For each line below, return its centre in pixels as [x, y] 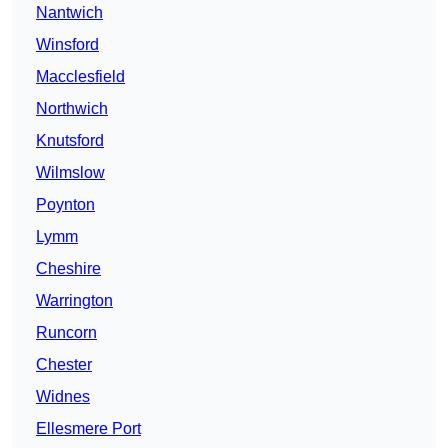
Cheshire [68, 269]
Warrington [74, 301]
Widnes [63, 397]
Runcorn [66, 333]
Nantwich [69, 13]
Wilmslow [70, 173]
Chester [64, 365]
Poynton [65, 205]
